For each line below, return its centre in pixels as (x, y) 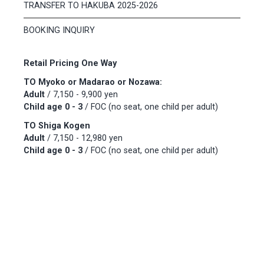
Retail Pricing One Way (70, 64)
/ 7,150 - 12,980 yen (84, 138)
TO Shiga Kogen (57, 126)
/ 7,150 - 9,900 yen (81, 94)
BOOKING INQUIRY (59, 31)
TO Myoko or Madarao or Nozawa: (93, 82)
